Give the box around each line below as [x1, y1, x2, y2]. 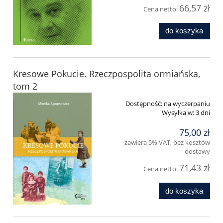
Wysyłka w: [162, 108, 194, 117]
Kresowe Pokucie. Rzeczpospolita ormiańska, [13, 68, 200, 80]
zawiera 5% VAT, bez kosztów [124, 137, 210, 147]
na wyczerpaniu [164, 99, 210, 109]
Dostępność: [125, 99, 162, 109]
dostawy [185, 146, 210, 156]
